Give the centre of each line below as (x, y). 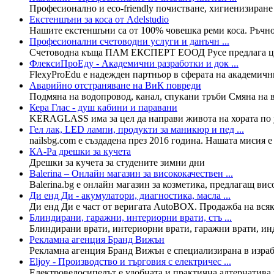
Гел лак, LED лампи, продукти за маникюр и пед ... (137, 129)
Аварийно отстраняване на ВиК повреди (115, 85)
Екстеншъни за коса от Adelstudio (99, 19)
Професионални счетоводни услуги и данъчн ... (129, 41)
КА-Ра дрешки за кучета (80, 151)
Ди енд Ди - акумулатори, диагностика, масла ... (130, 195)
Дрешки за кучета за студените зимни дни (117, 162)
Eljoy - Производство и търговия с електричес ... (130, 261)
